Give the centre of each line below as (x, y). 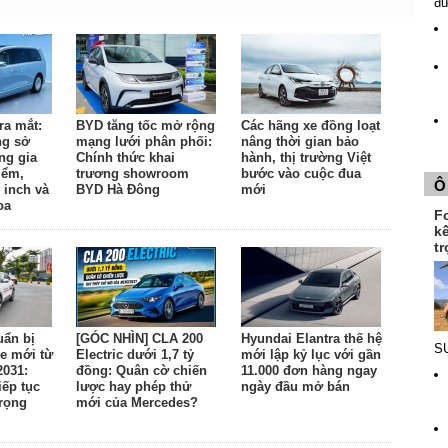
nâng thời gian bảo (300, 141)
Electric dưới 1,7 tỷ (135, 354)
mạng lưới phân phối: (144, 141)
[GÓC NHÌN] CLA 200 (140, 338)
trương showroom (133, 173)
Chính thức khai (126, 157)
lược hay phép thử (134, 386)
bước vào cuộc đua (301, 173)
